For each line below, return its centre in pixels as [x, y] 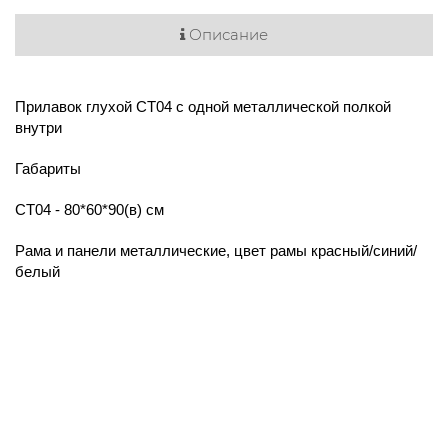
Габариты [48, 168]
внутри [40, 127]
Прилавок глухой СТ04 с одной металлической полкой [203, 106]
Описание [226, 34]
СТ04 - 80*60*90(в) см [89, 209]
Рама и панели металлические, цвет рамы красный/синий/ [216, 250]
